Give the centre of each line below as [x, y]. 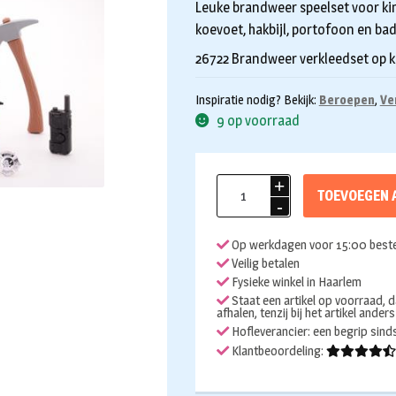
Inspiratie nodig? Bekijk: [257, 99]
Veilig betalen [264, 263]
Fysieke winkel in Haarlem [295, 282]
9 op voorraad [259, 120]
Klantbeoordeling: [277, 350]
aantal [234, 228]
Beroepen [346, 99]
